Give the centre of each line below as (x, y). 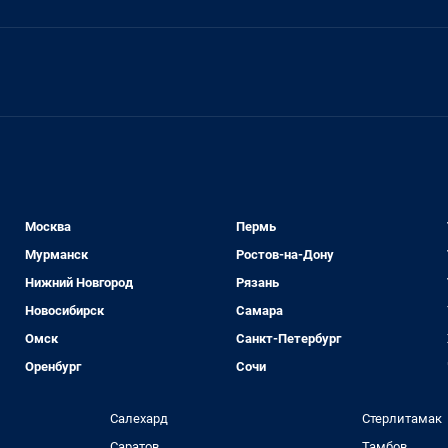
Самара (259, 311)
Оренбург (53, 367)
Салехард (138, 419)
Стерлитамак (402, 419)
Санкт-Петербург (288, 339)
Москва (48, 227)
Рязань (257, 283)
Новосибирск (65, 311)
